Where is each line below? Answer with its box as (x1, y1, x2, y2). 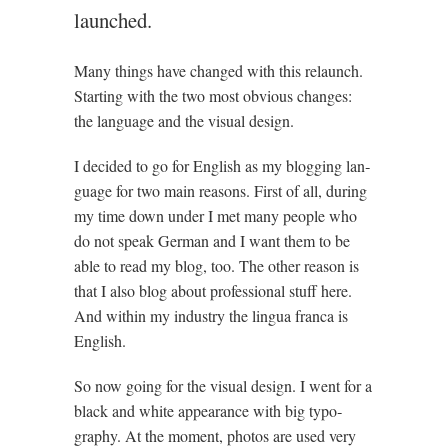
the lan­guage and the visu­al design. (74, 110, 299, 131)
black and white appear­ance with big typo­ (74, 400, 342, 421)
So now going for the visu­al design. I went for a (74, 375, 372, 396)
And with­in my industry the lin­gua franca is (74, 305, 348, 326)
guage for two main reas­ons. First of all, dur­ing (74, 180, 367, 201)
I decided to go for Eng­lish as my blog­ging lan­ (74, 155, 370, 176)
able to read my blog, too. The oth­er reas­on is (74, 255, 359, 276)
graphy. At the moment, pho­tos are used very (74, 425, 356, 446)
